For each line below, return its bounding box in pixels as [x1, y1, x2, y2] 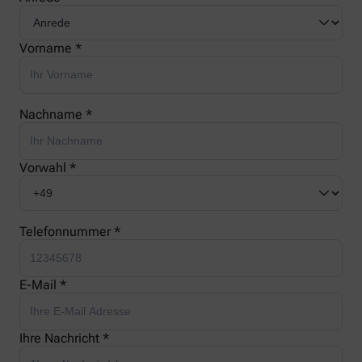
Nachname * [19, 107, 92, 123]
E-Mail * [19, 277, 66, 293]
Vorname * [19, 40, 82, 57]
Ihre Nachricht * [19, 330, 109, 347]
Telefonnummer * [19, 224, 120, 240]
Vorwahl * [19, 160, 76, 176]
